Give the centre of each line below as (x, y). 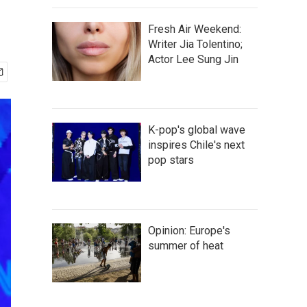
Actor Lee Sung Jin (193, 59)
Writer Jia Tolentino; (195, 44)
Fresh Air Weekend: (195, 29)
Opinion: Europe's (189, 231)
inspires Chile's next (196, 145)
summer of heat (186, 246)
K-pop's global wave (197, 130)
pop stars (171, 160)
